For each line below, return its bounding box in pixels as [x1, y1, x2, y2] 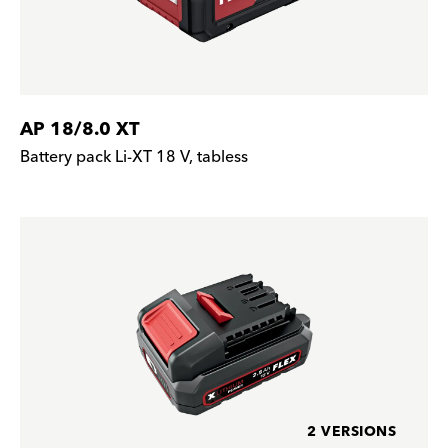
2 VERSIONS [307, 420, 396, 444]
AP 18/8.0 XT [20, 114, 140, 145]
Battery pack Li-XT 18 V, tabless [20, 143, 248, 171]
